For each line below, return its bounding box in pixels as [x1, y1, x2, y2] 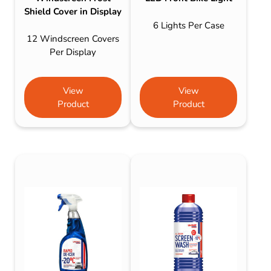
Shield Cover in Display [24, 5, 122, 18]
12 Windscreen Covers [27, 32, 120, 45]
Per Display [50, 45, 97, 58]
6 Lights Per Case [152, 19, 224, 31]
